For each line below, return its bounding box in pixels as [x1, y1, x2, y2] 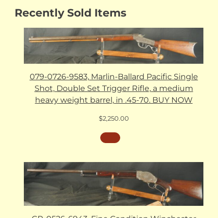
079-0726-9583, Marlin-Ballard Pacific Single [29, 72, 198, 81]
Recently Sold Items [15, 6, 127, 19]
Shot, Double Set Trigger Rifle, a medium [34, 83, 193, 93]
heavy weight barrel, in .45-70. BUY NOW [35, 95, 193, 105]
